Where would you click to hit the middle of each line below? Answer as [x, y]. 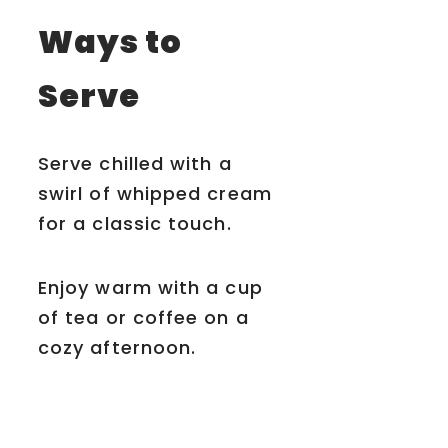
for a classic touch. [135, 224]
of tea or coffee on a [143, 318]
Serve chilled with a [135, 164]
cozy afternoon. [117, 348]
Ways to [110, 41]
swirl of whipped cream [155, 194]
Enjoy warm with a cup [150, 288]
